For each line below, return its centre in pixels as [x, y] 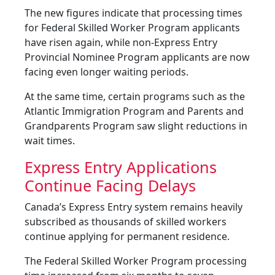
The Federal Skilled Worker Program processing [136, 261]
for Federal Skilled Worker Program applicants [132, 28]
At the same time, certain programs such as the [135, 96]
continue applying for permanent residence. [127, 236]
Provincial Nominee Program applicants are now [137, 57]
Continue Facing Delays [110, 185]
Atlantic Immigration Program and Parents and [134, 111]
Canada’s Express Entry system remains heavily [134, 207]
